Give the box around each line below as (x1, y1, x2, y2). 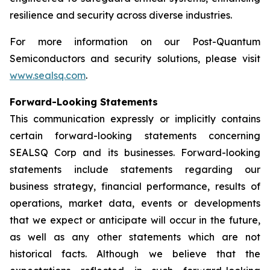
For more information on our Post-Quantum (10, 36, 260, 48)
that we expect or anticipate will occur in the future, (10, 214, 260, 226)
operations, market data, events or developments (10, 197, 260, 209)
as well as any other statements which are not (10, 231, 260, 243)
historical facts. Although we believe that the (10, 248, 260, 260)
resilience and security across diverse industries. (10, 9, 232, 21)
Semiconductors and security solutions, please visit (10, 52, 260, 64)
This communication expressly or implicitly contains (10, 113, 260, 125)
